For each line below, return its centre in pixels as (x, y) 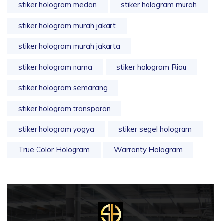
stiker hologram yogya (56, 129)
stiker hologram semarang (63, 88)
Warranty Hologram (148, 150)
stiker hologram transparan (64, 109)
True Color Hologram (54, 150)
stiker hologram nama (55, 67)
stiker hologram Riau (151, 67)
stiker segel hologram (155, 129)
